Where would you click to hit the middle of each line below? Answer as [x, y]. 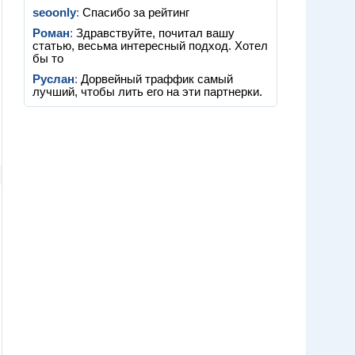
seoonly [54, 13]
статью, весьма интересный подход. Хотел [150, 46]
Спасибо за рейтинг [136, 13]
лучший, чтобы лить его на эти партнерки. [147, 92]
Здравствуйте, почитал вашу [155, 33]
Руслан [53, 79]
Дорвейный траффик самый [157, 79]
